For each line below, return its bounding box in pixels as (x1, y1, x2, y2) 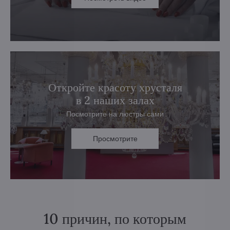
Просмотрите (92, 135, 138, 143)
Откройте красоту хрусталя (48, 80, 182, 95)
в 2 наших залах (75, 93, 155, 108)
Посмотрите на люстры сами (66, 110, 164, 119)
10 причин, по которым (44, 209, 186, 228)
